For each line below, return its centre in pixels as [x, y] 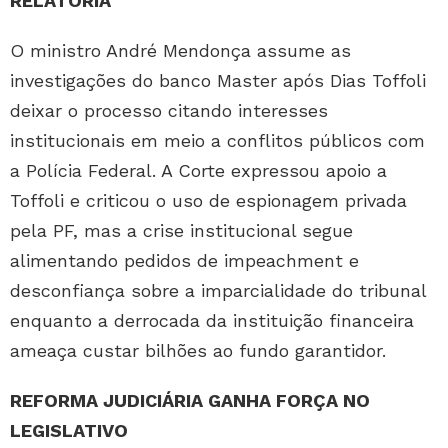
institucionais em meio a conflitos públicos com [217, 141]
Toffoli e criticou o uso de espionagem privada [208, 201]
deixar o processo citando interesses [169, 111]
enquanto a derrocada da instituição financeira [212, 321]
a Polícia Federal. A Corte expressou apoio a [198, 171]
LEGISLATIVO [69, 431]
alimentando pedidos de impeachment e [184, 261]
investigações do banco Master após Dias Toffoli [218, 81]
